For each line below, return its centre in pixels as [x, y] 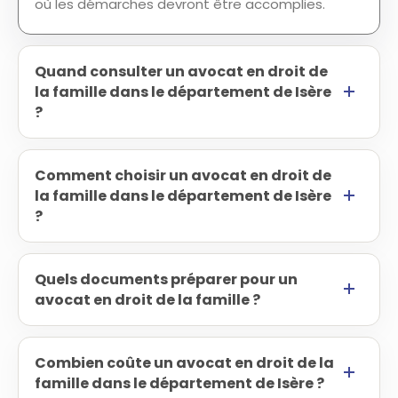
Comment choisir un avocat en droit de [183, 175]
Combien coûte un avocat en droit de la [184, 363]
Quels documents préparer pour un [166, 279]
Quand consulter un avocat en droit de [181, 72]
